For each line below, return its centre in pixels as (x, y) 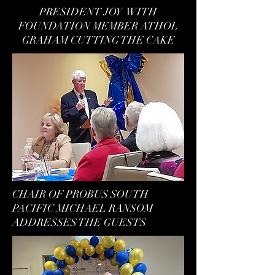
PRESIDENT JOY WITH (98, 12)
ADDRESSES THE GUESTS (79, 223)
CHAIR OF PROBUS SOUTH (80, 194)
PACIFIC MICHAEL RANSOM (83, 208)
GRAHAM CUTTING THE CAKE (98, 40)
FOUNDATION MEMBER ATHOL (98, 26)
